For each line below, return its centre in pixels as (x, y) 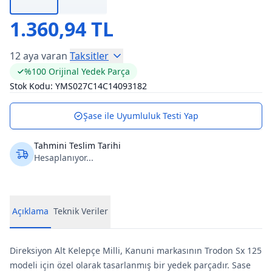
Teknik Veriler (81, 211)
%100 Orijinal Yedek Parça (77, 71)
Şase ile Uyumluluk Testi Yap (141, 116)
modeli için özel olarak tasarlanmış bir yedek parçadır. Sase (130, 265)
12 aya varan (39, 56)
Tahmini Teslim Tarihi (77, 145)
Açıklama (30, 211)
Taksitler (89, 56)
